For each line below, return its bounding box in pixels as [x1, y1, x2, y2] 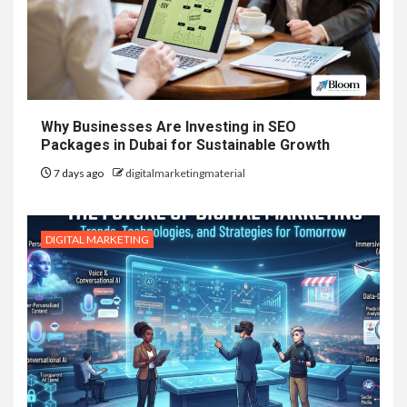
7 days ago [52, 166, 105, 181]
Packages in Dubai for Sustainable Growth [41, 136, 333, 154]
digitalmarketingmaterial [125, 166, 245, 181]
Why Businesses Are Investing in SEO [41, 118, 296, 136]
